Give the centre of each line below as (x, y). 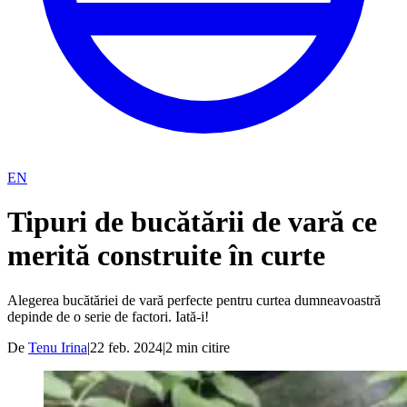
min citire (201, 347)
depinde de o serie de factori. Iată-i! (108, 316)
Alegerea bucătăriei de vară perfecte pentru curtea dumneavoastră (194, 300)
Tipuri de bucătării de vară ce (192, 222)
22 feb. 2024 (126, 347)
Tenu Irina (58, 347)
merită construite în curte (166, 256)
